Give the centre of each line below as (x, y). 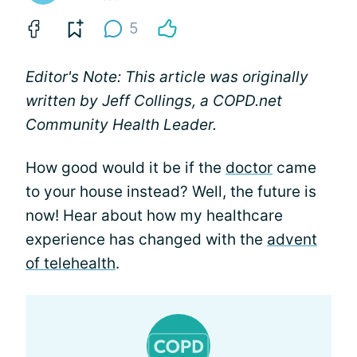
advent (292, 239)
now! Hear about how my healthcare (154, 215)
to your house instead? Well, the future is (171, 191)
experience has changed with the (146, 239)
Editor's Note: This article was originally (167, 76)
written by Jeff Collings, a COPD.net (154, 100)
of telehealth (71, 263)
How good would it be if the (126, 167)
